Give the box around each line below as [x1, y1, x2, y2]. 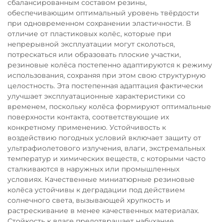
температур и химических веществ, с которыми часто [7, 154, 206, 164]
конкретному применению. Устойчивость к [7, 123, 166, 132]
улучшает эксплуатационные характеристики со [7, 92, 185, 101]
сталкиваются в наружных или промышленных [7, 165, 179, 174]
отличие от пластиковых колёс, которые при [7, 29, 171, 39]
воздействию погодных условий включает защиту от [7, 133, 201, 143]
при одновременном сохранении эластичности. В [7, 19, 191, 28]
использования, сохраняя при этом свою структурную [7, 71, 206, 80]
